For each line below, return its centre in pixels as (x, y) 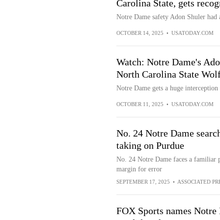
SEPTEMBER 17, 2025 (143, 182)
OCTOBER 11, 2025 (140, 104)
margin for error (139, 169)
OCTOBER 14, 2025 (140, 33)
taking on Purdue (150, 145)
